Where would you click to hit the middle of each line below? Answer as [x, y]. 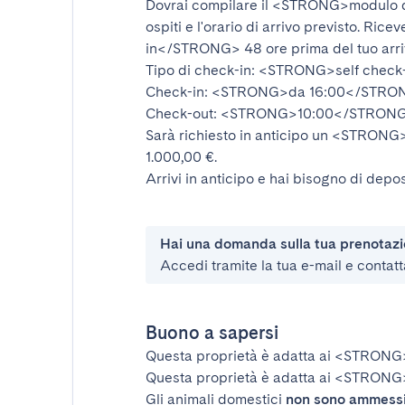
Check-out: [183, 113]
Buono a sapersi [212, 333]
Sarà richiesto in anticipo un [239, 135]
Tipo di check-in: [202, 70]
